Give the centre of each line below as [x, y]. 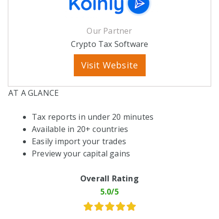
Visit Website [109, 65]
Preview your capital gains [81, 153]
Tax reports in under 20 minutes [93, 117]
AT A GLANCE [34, 93]
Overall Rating [109, 178]
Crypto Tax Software [109, 44]
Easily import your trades [79, 141]
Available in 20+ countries [80, 129]
